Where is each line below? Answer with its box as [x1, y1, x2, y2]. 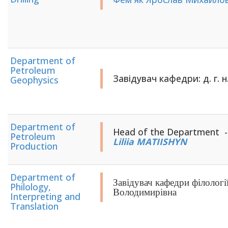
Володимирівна [113, 187, 177, 197]
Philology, [10, 181, 51, 193]
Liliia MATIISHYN [113, 135, 187, 148]
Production [10, 140, 58, 152]
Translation [10, 200, 59, 212]
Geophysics [10, 74, 59, 86]
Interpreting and [10, 190, 80, 203]
